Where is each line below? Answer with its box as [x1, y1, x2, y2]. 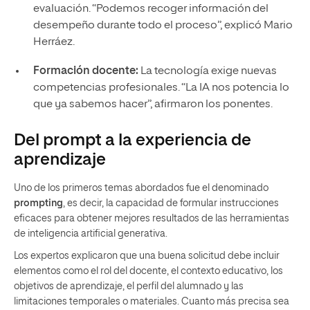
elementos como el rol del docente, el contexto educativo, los [14, 266, 283, 276]
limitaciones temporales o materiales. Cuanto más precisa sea [14, 296, 289, 307]
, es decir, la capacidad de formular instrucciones [63, 198, 279, 208]
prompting [14, 198, 63, 208]
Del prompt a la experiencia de [14, 131, 251, 149]
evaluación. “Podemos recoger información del [33, 3, 268, 15]
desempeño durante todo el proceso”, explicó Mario [33, 19, 293, 31]
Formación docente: [33, 65, 138, 77]
